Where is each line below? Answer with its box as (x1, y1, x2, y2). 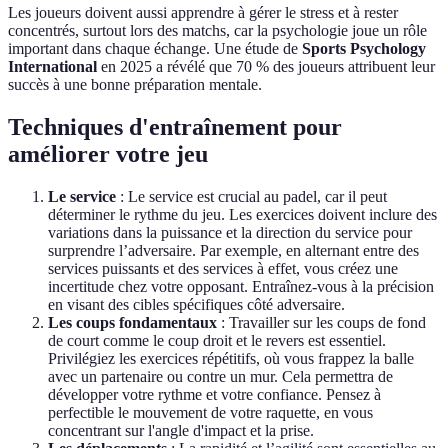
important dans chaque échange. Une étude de (8, 40, 302, 58)
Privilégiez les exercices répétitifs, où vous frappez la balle (48, 350, 414, 368)
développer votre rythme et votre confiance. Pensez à (48, 386, 381, 404)
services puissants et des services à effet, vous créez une (48, 260, 398, 278)
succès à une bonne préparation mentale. (8, 76, 262, 94)
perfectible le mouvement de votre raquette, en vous (48, 404, 373, 422)
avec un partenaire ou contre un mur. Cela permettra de (48, 368, 393, 386)
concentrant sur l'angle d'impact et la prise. (48, 422, 314, 440)
